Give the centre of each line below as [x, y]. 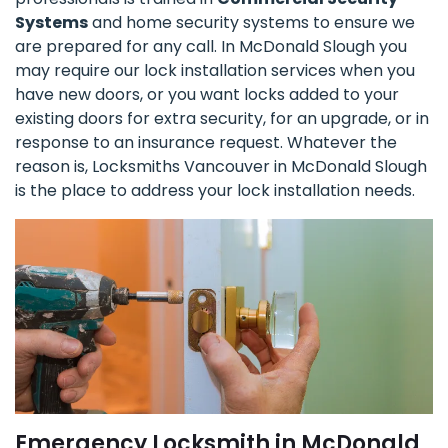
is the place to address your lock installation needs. [215, 191]
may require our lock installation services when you [215, 71]
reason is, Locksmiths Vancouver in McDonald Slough [221, 167]
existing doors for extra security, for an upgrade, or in [222, 119]
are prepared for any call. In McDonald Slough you [211, 47]
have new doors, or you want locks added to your [207, 95]
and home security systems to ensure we [251, 23]
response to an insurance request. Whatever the [206, 143]
